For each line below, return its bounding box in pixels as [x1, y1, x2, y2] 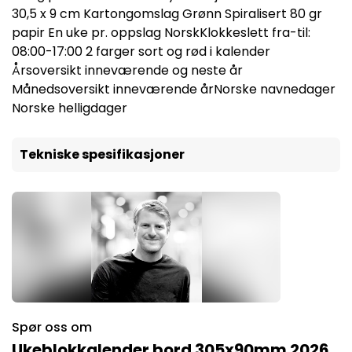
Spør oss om [12, 318, 92, 336]
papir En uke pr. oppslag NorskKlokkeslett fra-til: [12, 24, 310, 42]
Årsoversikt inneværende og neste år [12, 61, 243, 79]
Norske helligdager [12, 99, 127, 117]
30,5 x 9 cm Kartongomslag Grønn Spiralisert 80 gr [12, 5, 322, 23]
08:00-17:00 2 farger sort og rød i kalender [12, 42, 270, 60]
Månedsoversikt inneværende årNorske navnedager [12, 80, 335, 98]
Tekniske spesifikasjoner [20, 145, 185, 163]
